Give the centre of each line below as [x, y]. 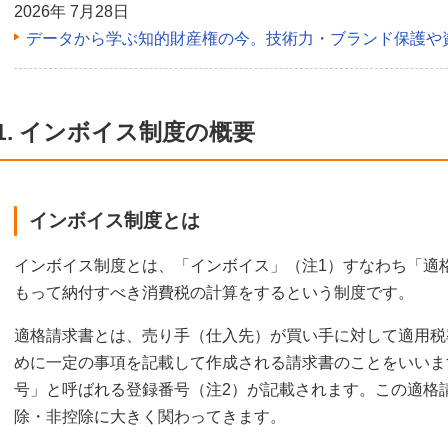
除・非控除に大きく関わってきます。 [150, 416]
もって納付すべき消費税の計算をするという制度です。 [214, 292]
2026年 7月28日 [71, 11]
